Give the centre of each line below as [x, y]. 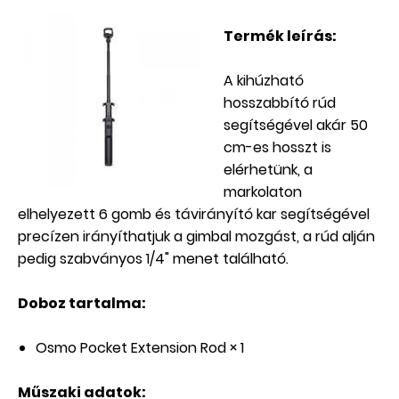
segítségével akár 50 [296, 126]
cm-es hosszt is [277, 148]
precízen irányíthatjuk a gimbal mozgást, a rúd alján [196, 237]
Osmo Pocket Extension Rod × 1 [140, 348]
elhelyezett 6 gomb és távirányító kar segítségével [194, 215]
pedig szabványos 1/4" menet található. [153, 259]
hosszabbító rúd [280, 103]
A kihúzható [264, 81]
